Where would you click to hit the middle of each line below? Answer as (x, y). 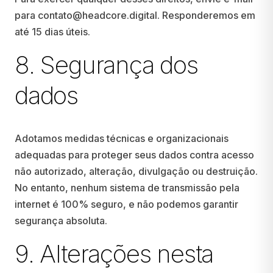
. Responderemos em (206, 15)
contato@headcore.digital (97, 15)
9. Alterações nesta (114, 254)
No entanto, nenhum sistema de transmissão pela (127, 188)
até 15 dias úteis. (52, 32)
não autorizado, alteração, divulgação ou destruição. (136, 171)
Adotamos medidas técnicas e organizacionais (122, 138)
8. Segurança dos (106, 65)
